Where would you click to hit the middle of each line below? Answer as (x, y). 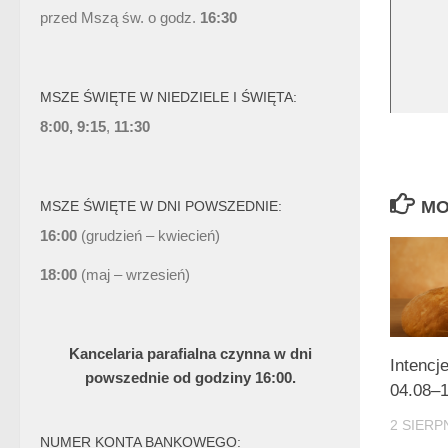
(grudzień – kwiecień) (150, 236)
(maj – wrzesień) (133, 275)
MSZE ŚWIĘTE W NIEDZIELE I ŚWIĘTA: (168, 97)
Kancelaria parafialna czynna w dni (190, 354)
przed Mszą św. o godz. (118, 18)
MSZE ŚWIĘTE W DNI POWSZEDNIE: (161, 206)
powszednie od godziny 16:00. (190, 378)
